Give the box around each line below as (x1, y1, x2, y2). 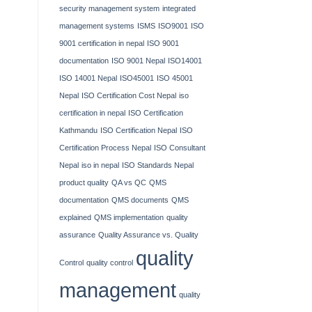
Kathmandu (58, 126, 97, 135)
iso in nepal (81, 161, 119, 170)
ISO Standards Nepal (121, 161, 194, 170)
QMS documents (111, 196, 169, 205)
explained (58, 213, 91, 222)
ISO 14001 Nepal (58, 74, 117, 83)
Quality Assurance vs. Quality (97, 231, 198, 240)
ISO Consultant (153, 143, 205, 153)
